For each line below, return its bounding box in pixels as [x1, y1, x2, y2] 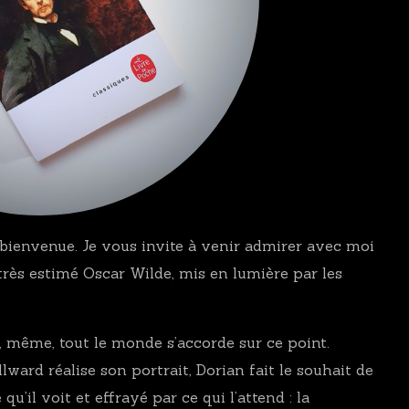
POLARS [47, 247, 97, 263]
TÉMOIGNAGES [47, 103, 135, 119]
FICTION [47, 30, 93, 46]
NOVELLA [47, 175, 102, 191]
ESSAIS [47, 67, 91, 82]
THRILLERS [47, 211, 111, 226]
